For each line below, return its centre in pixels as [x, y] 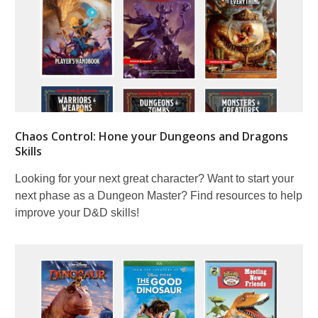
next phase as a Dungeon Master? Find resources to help [159, 195]
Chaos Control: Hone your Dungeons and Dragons [152, 136]
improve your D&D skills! [77, 212]
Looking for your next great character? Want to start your [154, 178]
